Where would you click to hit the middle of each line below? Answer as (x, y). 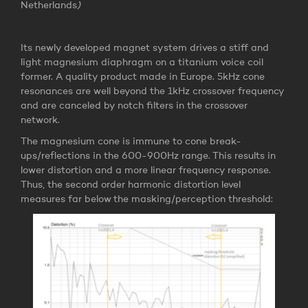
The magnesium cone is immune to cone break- (131, 142)
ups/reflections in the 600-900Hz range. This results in (148, 156)
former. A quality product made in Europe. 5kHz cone (143, 77)
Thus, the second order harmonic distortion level (131, 185)
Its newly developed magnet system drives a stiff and (145, 48)
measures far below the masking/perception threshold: (147, 200)
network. (40, 121)
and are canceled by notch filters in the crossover (134, 106)
